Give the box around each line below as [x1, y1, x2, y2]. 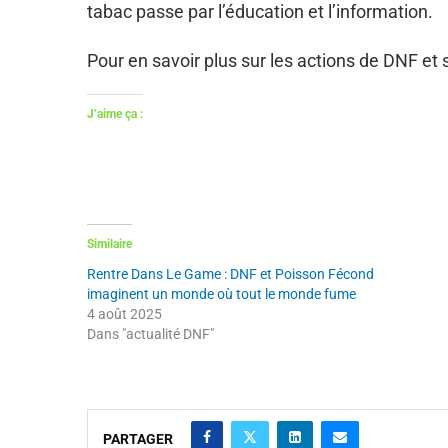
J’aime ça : [87, 106, 143, 121]
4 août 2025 [87, 305, 162, 322]
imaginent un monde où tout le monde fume [87, 285, 356, 302]
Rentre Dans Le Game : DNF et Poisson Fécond [87, 265, 374, 282]
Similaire [87, 236, 132, 251]
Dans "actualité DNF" [87, 325, 214, 342]
